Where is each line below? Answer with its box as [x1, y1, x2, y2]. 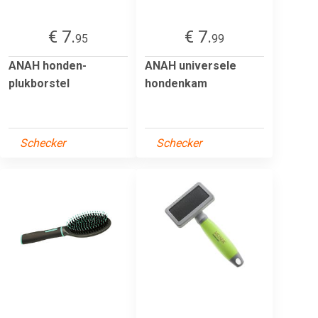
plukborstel [9, 76, 70, 90]
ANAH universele [145, 58, 236, 72]
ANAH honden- [9, 58, 87, 72]
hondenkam [145, 76, 207, 90]
